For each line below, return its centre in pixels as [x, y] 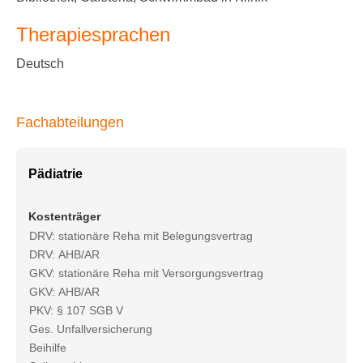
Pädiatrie [56, 174]
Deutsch [40, 64]
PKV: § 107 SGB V [76, 311]
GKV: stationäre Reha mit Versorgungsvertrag [146, 273]
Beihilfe [48, 348]
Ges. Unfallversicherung [91, 329]
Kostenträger [64, 217]
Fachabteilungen [70, 123]
